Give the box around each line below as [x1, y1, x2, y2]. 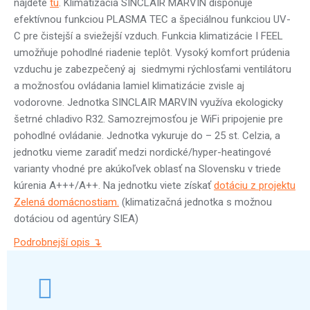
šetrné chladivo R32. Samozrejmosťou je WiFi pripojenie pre [14, 113, 283, 125]
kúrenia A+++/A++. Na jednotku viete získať [14, 179, 214, 192]
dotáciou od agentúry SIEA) [14, 212, 138, 225]
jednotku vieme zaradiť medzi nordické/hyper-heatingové [14, 146, 271, 158]
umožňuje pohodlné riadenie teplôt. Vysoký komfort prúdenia [14, 46, 290, 59]
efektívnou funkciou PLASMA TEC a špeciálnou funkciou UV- [14, 13, 291, 26]
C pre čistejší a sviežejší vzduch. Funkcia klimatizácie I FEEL [14, 30, 283, 42]
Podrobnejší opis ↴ [14, 236, 102, 248]
